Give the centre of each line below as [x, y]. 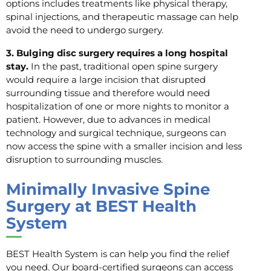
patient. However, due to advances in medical [108, 120]
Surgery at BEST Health [101, 206]
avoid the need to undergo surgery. [86, 30]
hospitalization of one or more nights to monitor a [118, 106]
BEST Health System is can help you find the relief [118, 254]
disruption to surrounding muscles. [86, 160]
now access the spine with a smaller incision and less [124, 146]
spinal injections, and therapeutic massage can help [122, 17]
